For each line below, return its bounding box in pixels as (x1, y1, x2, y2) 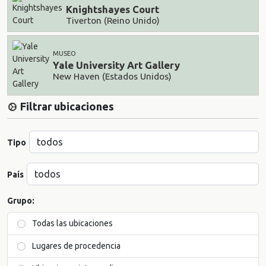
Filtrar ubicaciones (20, 100, 114, 112)
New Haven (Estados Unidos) (53, 71, 172, 81)
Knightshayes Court (66, 4, 159, 15)
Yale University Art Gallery (53, 59, 180, 71)
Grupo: (7, 196, 34, 205)
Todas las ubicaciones (30, 218, 113, 228)
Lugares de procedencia (30, 241, 121, 251)
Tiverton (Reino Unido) (66, 15, 160, 26)
